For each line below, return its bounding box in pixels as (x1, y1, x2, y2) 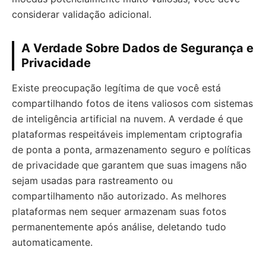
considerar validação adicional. (12, 8, 151, 20)
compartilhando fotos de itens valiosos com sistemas (12, 97, 253, 109)
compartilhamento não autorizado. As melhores (12, 189, 226, 202)
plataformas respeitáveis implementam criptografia (12, 128, 242, 140)
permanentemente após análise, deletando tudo (12, 220, 226, 233)
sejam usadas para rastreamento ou (12, 174, 173, 186)
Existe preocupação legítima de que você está (12, 81, 221, 94)
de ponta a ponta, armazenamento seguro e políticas (12, 143, 251, 156)
